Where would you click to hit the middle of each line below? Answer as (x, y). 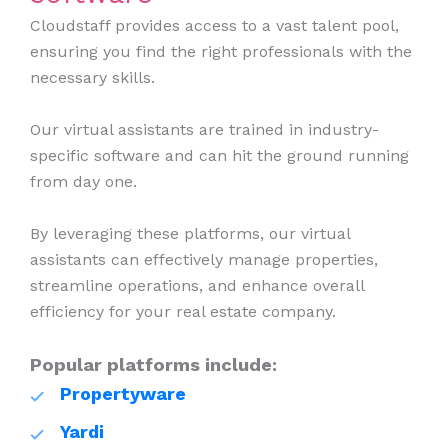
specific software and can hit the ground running (219, 156)
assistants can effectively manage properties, (204, 259)
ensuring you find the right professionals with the (221, 52)
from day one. (83, 182)
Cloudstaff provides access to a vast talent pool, (214, 26)
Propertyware (123, 394)
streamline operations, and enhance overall (197, 285)
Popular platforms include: (153, 365)
